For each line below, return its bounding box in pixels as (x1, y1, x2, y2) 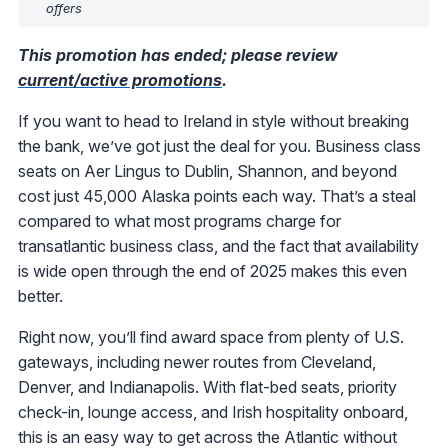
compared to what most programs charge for (18, 210, 341, 231)
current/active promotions (18, 69, 222, 90)
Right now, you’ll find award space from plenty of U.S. (18, 326, 404, 347)
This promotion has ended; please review (18, 44, 338, 65)
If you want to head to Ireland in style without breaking (18, 110, 409, 131)
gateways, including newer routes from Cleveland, (18, 351, 376, 372)
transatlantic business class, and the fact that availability (18, 235, 419, 256)
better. (18, 285, 63, 306)
